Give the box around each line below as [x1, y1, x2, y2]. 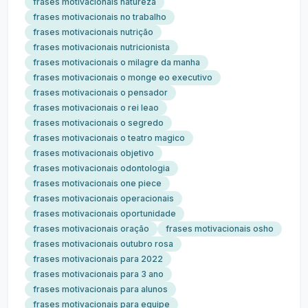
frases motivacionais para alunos [33, 284, 168, 294]
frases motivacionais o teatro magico [33, 133, 185, 143]
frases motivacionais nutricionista [33, 42, 170, 52]
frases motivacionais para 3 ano [33, 269, 164, 279]
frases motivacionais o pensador [33, 87, 168, 98]
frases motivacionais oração [33, 223, 149, 234]
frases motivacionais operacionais [33, 193, 174, 203]
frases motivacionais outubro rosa [33, 239, 173, 249]
